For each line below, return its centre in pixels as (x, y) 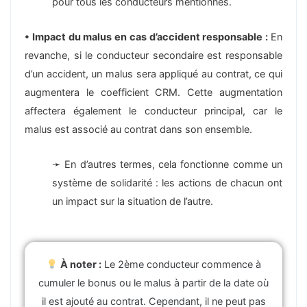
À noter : (81, 264)
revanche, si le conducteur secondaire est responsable (153, 55)
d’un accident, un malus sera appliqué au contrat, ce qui (153, 74)
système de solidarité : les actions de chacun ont (167, 183)
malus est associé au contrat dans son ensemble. (138, 129)
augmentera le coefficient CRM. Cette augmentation (153, 92)
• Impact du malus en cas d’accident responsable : (148, 37)
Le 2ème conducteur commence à (181, 264)
